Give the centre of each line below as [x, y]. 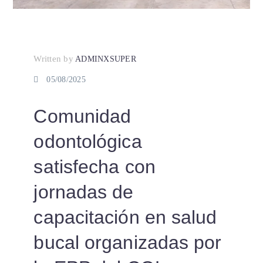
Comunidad [82, 117]
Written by [53, 59]
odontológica [88, 142]
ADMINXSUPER [106, 59]
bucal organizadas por [128, 243]
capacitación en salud [125, 218]
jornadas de [84, 192]
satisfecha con [95, 167]
